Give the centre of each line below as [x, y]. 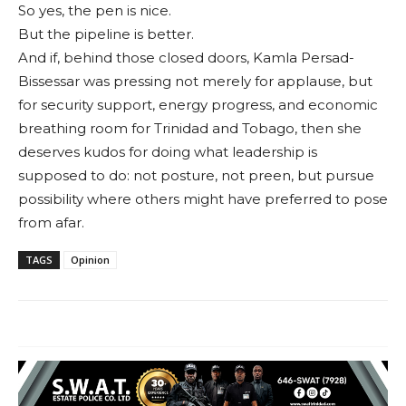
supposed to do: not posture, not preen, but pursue [196, 176]
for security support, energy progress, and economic [198, 105]
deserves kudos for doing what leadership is [168, 152]
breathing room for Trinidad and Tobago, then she [190, 129]
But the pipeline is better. [106, 34]
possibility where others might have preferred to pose [203, 199]
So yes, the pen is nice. [95, 11]
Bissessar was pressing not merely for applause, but [195, 82]
